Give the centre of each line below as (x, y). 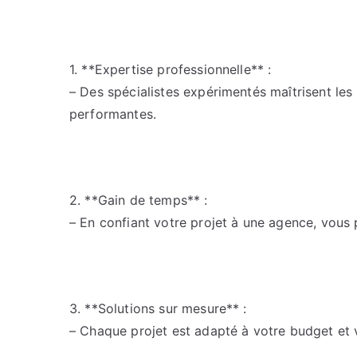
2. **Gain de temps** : (139, 200)
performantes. (113, 114)
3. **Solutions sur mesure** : (158, 308)
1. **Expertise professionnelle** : (171, 69)
